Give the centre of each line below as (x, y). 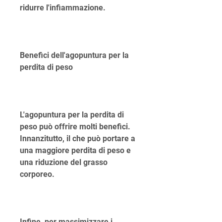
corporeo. (37, 174)
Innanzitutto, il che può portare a (78, 139)
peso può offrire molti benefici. (75, 127)
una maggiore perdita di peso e (75, 151)
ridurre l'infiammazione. (63, 8)
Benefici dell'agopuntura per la (74, 55)
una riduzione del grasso (64, 163)
